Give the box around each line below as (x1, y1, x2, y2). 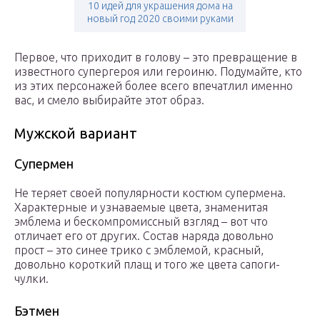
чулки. (14, 272, 49, 286)
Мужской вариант (14, 125, 137, 142)
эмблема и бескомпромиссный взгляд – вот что (14, 215, 268, 229)
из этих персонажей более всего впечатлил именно (14, 79, 293, 93)
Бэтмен (14, 304, 59, 319)
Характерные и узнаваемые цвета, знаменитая (14, 201, 268, 214)
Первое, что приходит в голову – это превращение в (14, 51, 297, 64)
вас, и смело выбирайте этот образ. (14, 94, 204, 107)
